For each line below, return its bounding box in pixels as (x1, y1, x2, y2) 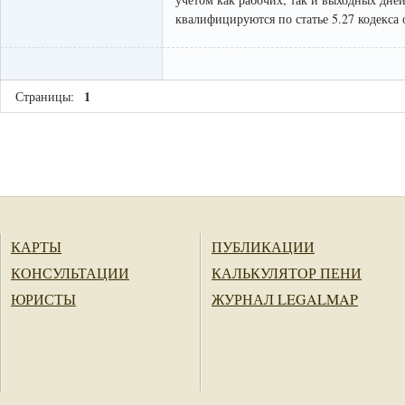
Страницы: (14, 88, 74, 106)
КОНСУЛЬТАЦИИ (11, 263, 129, 283)
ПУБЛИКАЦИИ (212, 237, 315, 257)
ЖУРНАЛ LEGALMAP (212, 289, 358, 309)
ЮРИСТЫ (11, 289, 76, 309)
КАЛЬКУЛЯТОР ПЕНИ (212, 263, 362, 283)
